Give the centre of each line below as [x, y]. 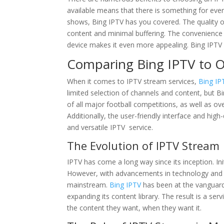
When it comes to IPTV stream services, [132, 81]
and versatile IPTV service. [110, 127]
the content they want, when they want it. [134, 208]
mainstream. [88, 185]
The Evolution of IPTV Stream [143, 145]
